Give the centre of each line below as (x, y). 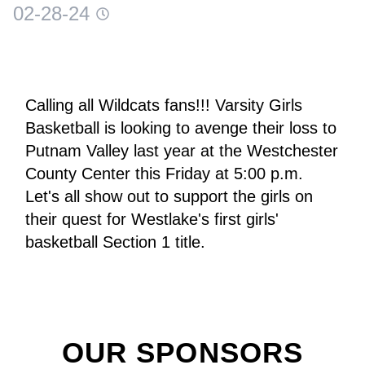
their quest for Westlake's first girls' (152, 220)
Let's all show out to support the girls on (169, 197)
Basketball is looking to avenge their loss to (181, 128)
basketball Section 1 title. (115, 242)
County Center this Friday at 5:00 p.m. (164, 174)
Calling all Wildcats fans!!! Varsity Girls (164, 106)
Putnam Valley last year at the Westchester (182, 151)
